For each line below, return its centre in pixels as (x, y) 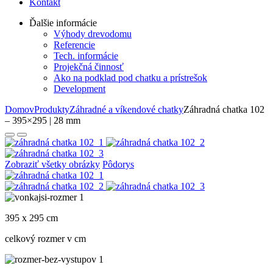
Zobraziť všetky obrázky (52, 164)
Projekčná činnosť (89, 67)
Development (80, 89)
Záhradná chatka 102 (224, 109)
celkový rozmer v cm (45, 239)
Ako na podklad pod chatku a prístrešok (130, 78)
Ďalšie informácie (63, 23)
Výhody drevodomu (93, 34)
